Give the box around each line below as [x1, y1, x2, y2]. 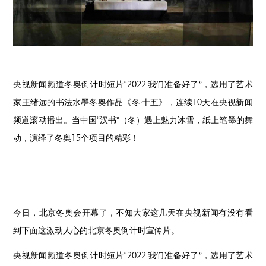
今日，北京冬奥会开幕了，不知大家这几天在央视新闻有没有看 [13, 206, 253, 218]
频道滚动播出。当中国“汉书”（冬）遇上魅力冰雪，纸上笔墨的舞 [13, 113, 253, 125]
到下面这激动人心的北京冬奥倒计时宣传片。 [13, 224, 180, 236]
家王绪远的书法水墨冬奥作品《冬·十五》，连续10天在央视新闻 [13, 96, 253, 107]
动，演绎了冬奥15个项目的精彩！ [13, 131, 140, 143]
